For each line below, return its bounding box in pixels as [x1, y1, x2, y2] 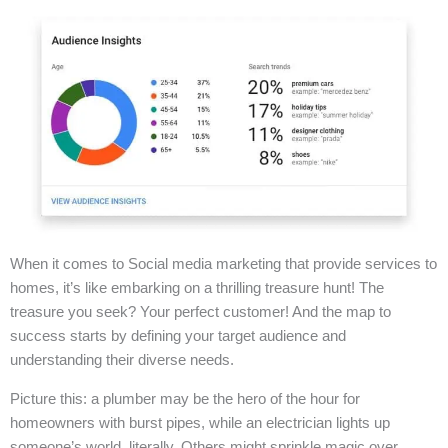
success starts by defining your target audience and [10, 326, 346, 344]
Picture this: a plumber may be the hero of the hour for [10, 389, 360, 407]
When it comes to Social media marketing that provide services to [10, 254, 437, 272]
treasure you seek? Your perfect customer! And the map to [10, 302, 391, 320]
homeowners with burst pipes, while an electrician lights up [10, 413, 390, 431]
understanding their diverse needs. [10, 350, 234, 368]
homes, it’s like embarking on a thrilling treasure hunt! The [10, 278, 384, 296]
